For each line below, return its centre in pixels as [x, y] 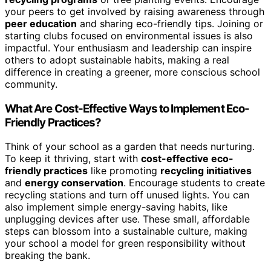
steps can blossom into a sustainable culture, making [126, 231]
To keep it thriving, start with [73, 159]
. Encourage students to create [194, 183]
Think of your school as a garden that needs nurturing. [130, 147]
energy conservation [74, 183]
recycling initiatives [206, 171]
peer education [41, 23]
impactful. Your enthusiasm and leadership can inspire [128, 47]
